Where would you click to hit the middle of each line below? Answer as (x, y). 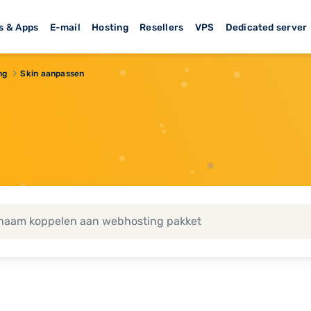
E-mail (65, 27)
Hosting (110, 27)
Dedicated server (266, 27)
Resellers (162, 27)
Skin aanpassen (52, 73)
